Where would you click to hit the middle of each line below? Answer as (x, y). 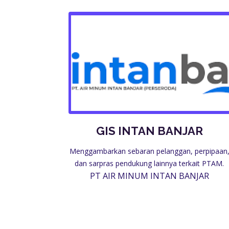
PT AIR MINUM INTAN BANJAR (149, 176)
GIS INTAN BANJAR (149, 131)
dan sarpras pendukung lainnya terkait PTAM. (149, 163)
